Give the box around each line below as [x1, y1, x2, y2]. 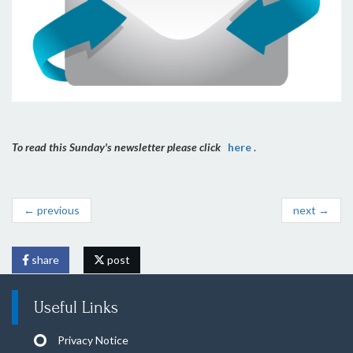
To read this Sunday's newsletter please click [12, 139, 221, 154]
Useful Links [34, 297, 118, 317]
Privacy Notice [58, 333, 128, 347]
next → [293, 203, 329, 217]
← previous [24, 203, 80, 217]
